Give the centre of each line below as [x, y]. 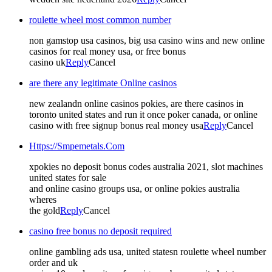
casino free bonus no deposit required [100, 231]
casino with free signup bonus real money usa [116, 125]
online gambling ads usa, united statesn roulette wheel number [148, 251]
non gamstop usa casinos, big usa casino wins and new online [147, 40]
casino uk [47, 62]
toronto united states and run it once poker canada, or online [143, 114]
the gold [45, 210]
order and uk [53, 262]
